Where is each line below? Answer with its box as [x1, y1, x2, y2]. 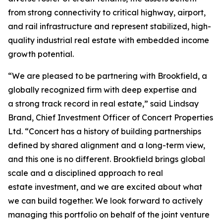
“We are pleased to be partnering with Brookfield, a [8, 71, 207, 81]
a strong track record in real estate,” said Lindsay [8, 99, 199, 109]
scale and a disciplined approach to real [8, 168, 163, 178]
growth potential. [8, 49, 74, 59]
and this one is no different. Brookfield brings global [8, 154, 205, 164]
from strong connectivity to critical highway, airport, [8, 7, 206, 17]
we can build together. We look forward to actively [8, 196, 203, 206]
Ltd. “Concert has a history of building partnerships [8, 126, 201, 136]
